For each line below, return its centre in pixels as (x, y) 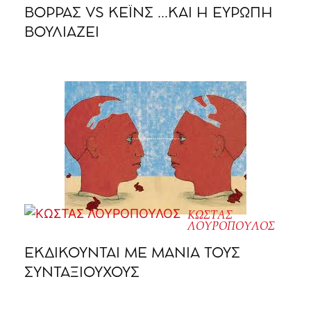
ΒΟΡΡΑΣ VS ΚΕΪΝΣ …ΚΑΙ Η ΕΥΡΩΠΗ (149, 14)
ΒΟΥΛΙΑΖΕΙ (62, 33)
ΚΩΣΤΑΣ (210, 216)
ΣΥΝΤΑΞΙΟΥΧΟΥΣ (82, 274)
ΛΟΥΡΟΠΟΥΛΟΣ (231, 227)
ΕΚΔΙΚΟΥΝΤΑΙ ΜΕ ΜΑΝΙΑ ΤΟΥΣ (132, 254)
